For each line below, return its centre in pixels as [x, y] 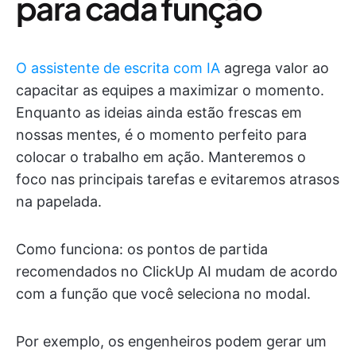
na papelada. [59, 201]
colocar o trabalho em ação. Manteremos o [161, 157]
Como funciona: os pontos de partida [142, 249]
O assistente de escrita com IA [118, 68]
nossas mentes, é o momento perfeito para [161, 134]
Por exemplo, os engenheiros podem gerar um [171, 341]
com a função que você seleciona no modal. [163, 293]
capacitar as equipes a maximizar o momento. [170, 90]
